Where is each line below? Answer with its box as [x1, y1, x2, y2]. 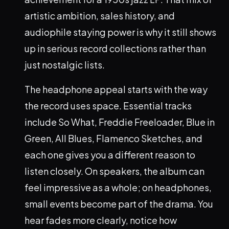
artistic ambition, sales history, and [25, 10, 175, 22]
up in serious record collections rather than [25, 42, 206, 55]
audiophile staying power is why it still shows [25, 26, 216, 38]
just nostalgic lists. [25, 59, 105, 71]
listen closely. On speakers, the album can [25, 165, 204, 177]
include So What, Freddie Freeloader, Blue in [25, 116, 215, 128]
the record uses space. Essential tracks [25, 100, 192, 112]
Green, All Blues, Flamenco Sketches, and [25, 132, 202, 145]
